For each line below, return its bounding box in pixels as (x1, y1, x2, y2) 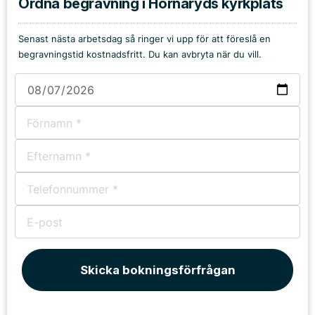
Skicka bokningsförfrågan (79, 263, 236, 277)
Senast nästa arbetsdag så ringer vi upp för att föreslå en (18, 34, 271, 44)
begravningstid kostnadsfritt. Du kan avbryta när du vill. (18, 49, 262, 60)
